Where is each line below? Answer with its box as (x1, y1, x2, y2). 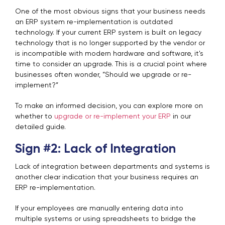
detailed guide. (15, 123, 66, 131)
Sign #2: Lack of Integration (15, 143, 176, 156)
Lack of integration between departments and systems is (15, 163, 210, 170)
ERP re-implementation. (15, 184, 97, 191)
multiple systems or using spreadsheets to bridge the (15, 215, 196, 222)
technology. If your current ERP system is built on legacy (15, 29, 201, 36)
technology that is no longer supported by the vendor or (15, 39, 205, 47)
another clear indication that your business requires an (15, 173, 198, 181)
